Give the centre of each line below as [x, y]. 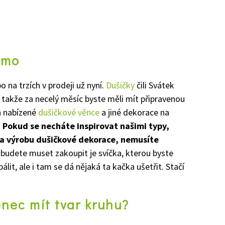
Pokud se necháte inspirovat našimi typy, [86, 126]
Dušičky [119, 85]
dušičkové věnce [70, 112]
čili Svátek [154, 85]
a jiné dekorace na [135, 112]
